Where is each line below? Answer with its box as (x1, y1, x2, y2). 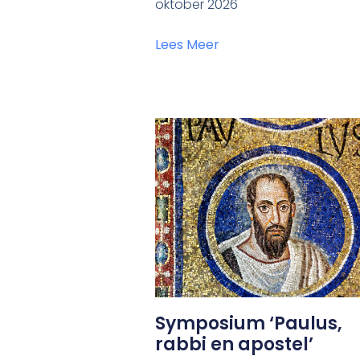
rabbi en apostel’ (155, 332, 314, 358)
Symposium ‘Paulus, (155, 311, 343, 337)
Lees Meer (155, 35, 220, 55)
